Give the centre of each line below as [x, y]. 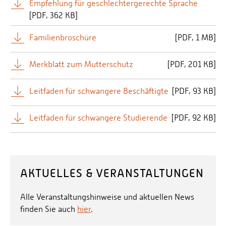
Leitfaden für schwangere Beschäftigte [99, 91]
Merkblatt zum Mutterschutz [81, 64]
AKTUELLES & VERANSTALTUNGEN [112, 173]
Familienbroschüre [63, 37]
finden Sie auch [49, 209]
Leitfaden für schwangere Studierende [98, 118]
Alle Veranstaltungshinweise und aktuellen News [107, 197]
